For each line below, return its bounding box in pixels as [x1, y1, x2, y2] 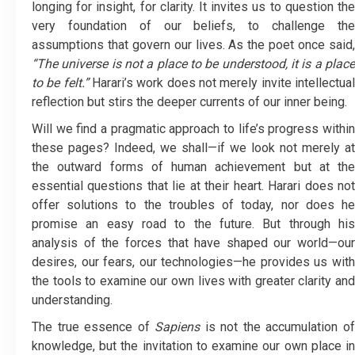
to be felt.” [32, 75, 89, 90]
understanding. [32, 292, 113, 307]
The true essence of [32, 319, 155, 334]
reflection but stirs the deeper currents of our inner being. [32, 94, 347, 109]
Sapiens [155, 319, 200, 334]
